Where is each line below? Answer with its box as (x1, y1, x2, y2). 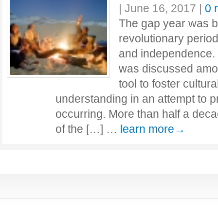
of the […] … (55, 123, 120, 135)
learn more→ (120, 123, 185, 135)
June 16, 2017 (125, 2, 196, 15)
